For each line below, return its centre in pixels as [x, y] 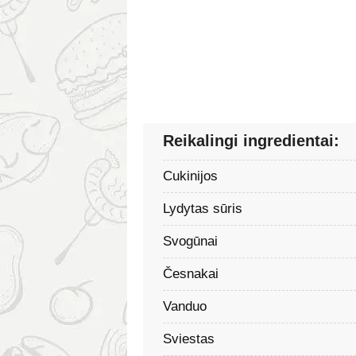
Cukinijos [190, 176]
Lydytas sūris [203, 208]
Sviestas [189, 339]
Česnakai [191, 273]
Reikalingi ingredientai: [251, 140]
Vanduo [185, 306]
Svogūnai [190, 241]
